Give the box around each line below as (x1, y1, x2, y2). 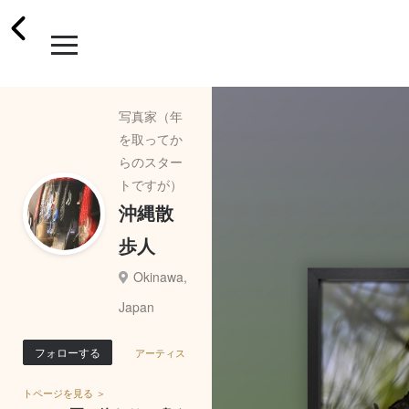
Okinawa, (132, 267, 187, 286)
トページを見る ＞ (22, 384, 106, 400)
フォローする (34, 343, 100, 360)
